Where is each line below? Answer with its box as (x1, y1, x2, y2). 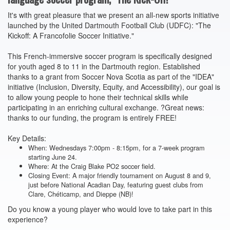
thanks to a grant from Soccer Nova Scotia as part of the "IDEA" (8, 71, 214, 82)
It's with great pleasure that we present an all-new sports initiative (8, 9, 219, 20)
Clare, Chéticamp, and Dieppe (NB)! (28, 188, 133, 199)
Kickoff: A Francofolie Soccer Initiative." (8, 30, 134, 41)
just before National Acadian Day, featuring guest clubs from (28, 179, 203, 189)
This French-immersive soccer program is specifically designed (8, 50, 212, 61)
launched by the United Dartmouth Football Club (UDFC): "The (8, 20, 211, 30)
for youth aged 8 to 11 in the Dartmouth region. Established (8, 61, 200, 71)
